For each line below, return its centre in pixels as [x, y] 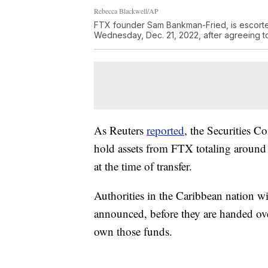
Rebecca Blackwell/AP [126, 10]
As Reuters [120, 130]
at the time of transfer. [143, 166]
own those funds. [133, 231]
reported [165, 130]
